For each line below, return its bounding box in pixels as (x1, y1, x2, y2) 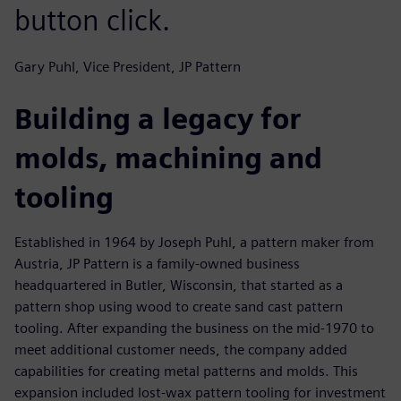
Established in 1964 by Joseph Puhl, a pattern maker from (14, 233, 374, 251)
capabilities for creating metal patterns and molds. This (14, 362, 358, 380)
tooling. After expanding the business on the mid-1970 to (14, 319, 374, 337)
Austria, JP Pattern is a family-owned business (14, 254, 300, 272)
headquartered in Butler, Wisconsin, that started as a (14, 276, 343, 294)
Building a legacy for (14, 100, 301, 136)
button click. (14, 2, 170, 38)
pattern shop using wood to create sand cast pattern (14, 297, 343, 315)
